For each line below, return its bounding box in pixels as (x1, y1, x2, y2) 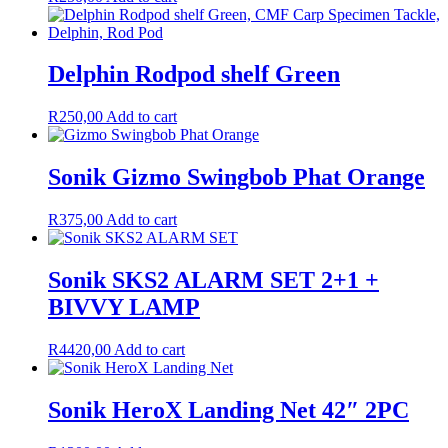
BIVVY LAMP (48, 294, 200, 321)
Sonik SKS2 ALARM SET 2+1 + (48, 267, 379, 294)
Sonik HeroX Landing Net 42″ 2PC (48, 396, 409, 423)
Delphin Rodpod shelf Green (48, 61, 340, 88)
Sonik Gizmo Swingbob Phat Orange (48, 164, 425, 191)
